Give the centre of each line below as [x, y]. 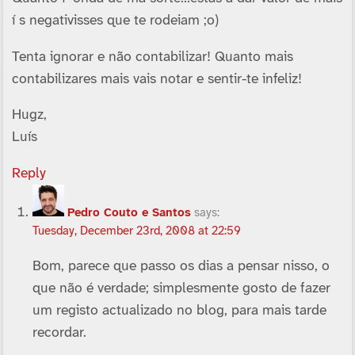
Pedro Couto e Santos [130, 213]
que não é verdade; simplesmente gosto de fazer [182, 288]
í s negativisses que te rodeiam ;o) [115, 21]
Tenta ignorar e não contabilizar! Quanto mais [152, 57]
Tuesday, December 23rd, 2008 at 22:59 [137, 231]
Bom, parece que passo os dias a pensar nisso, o [181, 266]
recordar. [60, 332]
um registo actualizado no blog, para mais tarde [180, 310]
